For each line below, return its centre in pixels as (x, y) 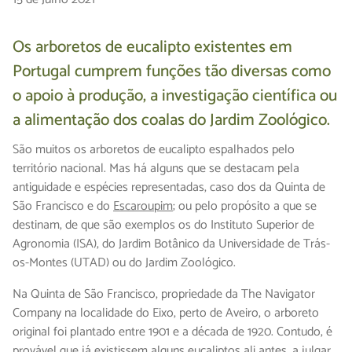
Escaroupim (143, 207)
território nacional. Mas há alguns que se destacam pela (156, 169)
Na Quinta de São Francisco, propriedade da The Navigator (164, 295)
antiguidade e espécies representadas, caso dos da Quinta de (169, 188)
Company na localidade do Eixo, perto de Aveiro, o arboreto (166, 313)
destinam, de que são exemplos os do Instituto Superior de (163, 225)
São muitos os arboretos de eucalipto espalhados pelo (154, 150)
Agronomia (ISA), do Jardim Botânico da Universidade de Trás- (171, 244)
